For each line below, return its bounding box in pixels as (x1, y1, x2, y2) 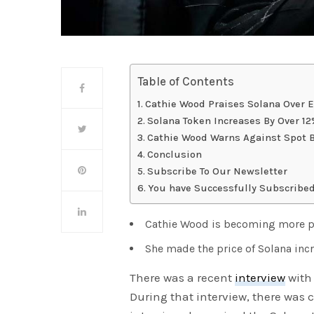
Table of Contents (137, 74, 235, 89)
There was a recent (130, 271, 235, 285)
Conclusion (146, 149, 205, 161)
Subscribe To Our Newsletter (146, 165, 287, 178)
